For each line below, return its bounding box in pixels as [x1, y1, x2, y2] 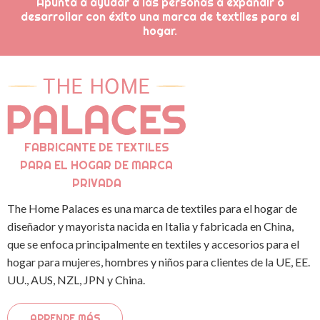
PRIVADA [71, 175, 121, 190]
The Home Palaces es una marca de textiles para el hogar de [7, 201, 297, 215]
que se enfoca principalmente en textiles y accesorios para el [7, 236, 299, 251]
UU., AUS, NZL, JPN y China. [7, 272, 145, 286]
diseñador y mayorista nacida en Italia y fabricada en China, [7, 219, 294, 233]
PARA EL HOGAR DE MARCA [20, 157, 173, 172]
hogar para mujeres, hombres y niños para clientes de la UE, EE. [7, 254, 310, 269]
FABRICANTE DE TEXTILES [24, 139, 169, 154]
